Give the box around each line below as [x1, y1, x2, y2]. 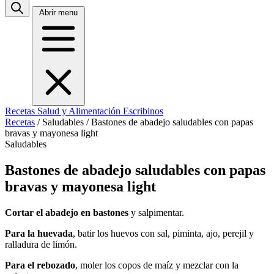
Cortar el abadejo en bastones [5, 207, 131, 218]
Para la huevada [5, 228, 73, 239]
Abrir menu [39, 8, 78, 17]
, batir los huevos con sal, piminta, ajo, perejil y [73, 228, 254, 239]
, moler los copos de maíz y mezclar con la [75, 259, 239, 270]
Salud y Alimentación [37, 106, 123, 116]
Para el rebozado [5, 259, 75, 270]
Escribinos [123, 106, 163, 116]
